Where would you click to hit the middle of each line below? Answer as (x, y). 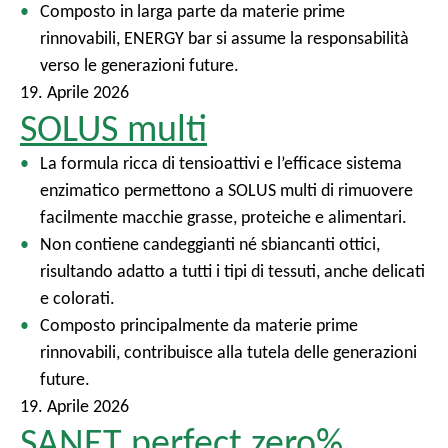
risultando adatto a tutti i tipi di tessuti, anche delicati (232, 271)
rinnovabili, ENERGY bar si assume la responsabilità (224, 38)
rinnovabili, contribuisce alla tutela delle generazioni (228, 352)
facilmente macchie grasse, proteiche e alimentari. (223, 217)
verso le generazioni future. (139, 65)
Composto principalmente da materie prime (199, 325)
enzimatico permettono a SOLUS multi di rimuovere (226, 190)
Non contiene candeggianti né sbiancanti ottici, (210, 244)
